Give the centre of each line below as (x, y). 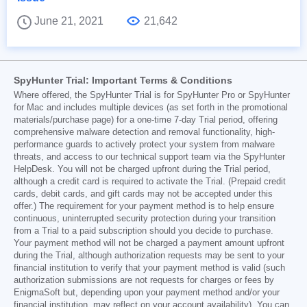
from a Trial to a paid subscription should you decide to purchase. (144, 231)
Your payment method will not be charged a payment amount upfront (149, 243)
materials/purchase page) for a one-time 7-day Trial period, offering (146, 120)
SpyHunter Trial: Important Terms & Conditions (123, 80)
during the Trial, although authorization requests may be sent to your (149, 255)
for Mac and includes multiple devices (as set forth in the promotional (151, 107)
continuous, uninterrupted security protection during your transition (145, 218)
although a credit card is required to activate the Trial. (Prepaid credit (150, 181)
